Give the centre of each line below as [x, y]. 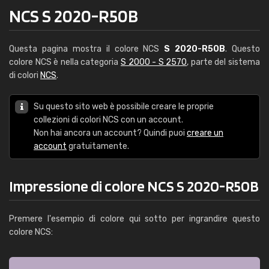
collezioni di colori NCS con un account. [108, 120]
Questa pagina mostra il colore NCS [87, 49]
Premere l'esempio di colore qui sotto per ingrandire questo [134, 219]
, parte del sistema [224, 62]
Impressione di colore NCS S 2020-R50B [134, 186]
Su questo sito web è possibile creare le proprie [124, 107]
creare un [205, 133]
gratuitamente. [98, 146]
